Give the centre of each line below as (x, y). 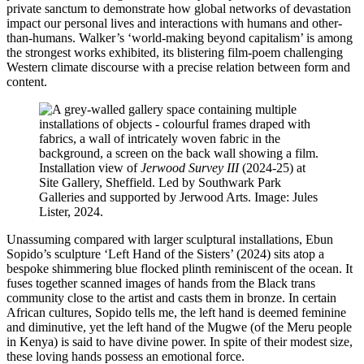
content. (27, 81)
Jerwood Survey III (190, 167)
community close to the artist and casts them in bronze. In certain (171, 297)
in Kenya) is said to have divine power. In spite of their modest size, (180, 341)
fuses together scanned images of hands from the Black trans (161, 283)
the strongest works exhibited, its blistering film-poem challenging (175, 52)
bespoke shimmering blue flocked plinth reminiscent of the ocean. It (180, 268)
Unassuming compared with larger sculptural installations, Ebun (170, 239)
